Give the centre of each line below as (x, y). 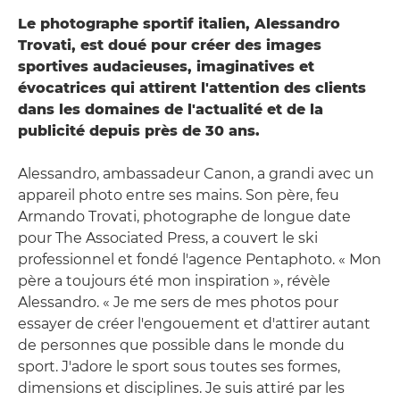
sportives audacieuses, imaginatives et (166, 66)
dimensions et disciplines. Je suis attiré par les (181, 387)
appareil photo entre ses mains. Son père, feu (179, 195)
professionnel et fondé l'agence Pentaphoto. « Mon (200, 259)
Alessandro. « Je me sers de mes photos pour (178, 302)
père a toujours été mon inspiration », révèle (174, 280)
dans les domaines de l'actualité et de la (171, 109)
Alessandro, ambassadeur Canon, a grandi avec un (196, 173)
